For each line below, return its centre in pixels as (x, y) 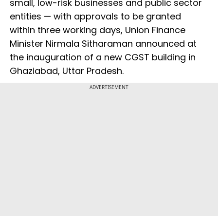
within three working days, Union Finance (98, 30)
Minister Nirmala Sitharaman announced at (103, 44)
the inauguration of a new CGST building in (103, 57)
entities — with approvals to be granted (95, 17)
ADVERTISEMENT (109, 87)
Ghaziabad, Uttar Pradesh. (68, 71)
